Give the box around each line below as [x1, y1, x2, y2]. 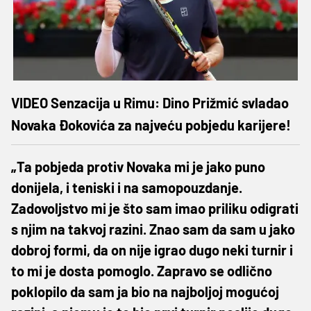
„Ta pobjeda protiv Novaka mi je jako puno [11, 158, 265, 175]
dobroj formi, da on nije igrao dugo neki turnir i [11, 241, 293, 258]
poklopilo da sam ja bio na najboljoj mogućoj [11, 283, 279, 300]
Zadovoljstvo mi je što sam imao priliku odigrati [11, 199, 299, 217]
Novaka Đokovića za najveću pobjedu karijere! [11, 116, 291, 133]
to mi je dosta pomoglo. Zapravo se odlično [11, 262, 272, 279]
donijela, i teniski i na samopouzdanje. [11, 178, 242, 196]
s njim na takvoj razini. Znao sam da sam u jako [11, 220, 295, 237]
